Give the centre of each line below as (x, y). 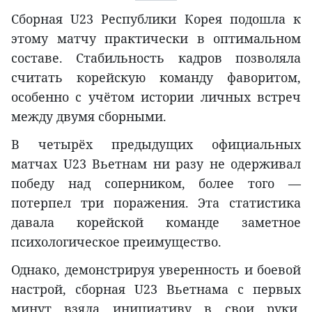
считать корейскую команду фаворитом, (156, 78)
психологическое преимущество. (116, 242)
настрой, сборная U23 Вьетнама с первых (156, 289)
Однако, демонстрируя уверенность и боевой (156, 270)
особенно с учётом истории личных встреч (156, 97)
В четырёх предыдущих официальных (156, 145)
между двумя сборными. (89, 117)
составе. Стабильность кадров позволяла (156, 58)
